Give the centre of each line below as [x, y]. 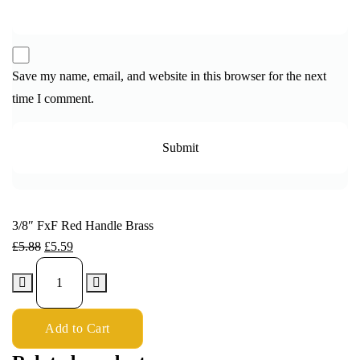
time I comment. [53, 99]
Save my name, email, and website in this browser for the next [169, 76]
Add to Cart [78, 329]
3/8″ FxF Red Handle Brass [83, 226]
